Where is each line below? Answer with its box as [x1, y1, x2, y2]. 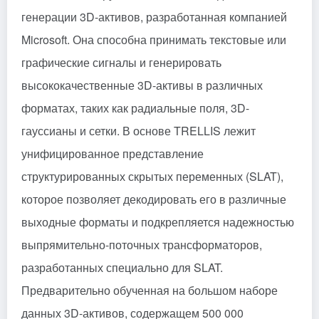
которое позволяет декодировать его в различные [21, 190, 286, 207]
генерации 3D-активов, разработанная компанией [21, 8, 287, 25]
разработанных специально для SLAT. [21, 258, 223, 276]
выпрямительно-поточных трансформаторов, [21, 236, 262, 253]
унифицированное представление [21, 145, 204, 162]
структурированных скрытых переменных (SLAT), [21, 167, 283, 184]
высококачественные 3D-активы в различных [21, 76, 263, 93]
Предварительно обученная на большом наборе [21, 281, 278, 298]
